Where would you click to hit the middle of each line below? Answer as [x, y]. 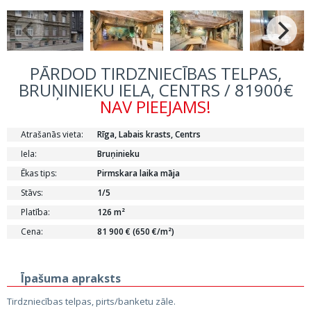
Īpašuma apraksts [71, 278]
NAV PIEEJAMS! [155, 107]
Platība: [35, 212]
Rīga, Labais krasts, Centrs [149, 134]
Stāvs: [32, 193]
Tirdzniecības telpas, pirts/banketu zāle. [91, 301]
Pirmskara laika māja [138, 173]
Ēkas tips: [39, 173]
